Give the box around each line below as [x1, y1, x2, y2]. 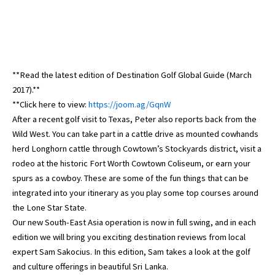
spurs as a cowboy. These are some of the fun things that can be [12, 172, 249, 184]
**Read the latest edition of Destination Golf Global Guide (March [12, 69, 252, 80]
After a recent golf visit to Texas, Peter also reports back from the [12, 113, 257, 125]
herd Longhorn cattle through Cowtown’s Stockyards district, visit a [12, 142, 261, 154]
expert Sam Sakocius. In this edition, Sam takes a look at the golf [12, 246, 250, 257]
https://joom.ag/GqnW [88, 98, 171, 110]
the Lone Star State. [12, 201, 87, 213]
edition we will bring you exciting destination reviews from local [12, 231, 246, 242]
